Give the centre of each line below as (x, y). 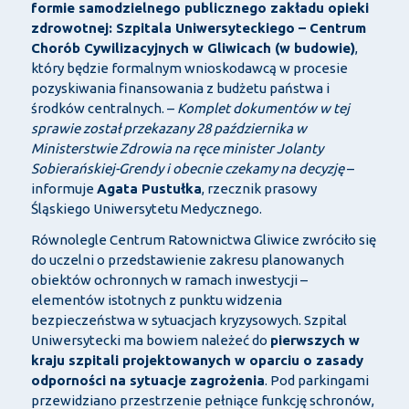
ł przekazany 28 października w (211, 129)
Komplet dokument (237, 109)
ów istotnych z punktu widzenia (184, 300)
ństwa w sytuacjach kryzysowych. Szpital (221, 320)
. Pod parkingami (316, 381)
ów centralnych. (116, 109)
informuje (63, 189)
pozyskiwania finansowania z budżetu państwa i (180, 89)
